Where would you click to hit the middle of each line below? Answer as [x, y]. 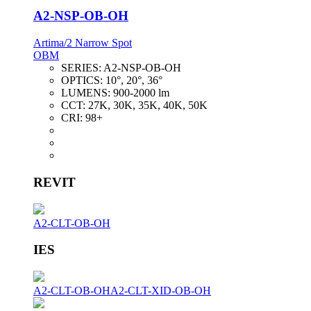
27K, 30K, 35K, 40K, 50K [148, 106]
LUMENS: [87, 93]
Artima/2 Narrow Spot [83, 43]
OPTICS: [83, 81]
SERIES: [82, 68]
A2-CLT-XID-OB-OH [161, 291]
